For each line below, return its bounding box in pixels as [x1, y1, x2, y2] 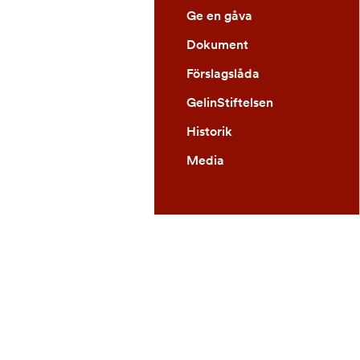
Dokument [186, 35, 248, 54]
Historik [186, 122, 232, 141]
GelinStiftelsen [186, 93, 273, 112]
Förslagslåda [186, 64, 260, 83]
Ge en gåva [186, 6, 252, 25]
